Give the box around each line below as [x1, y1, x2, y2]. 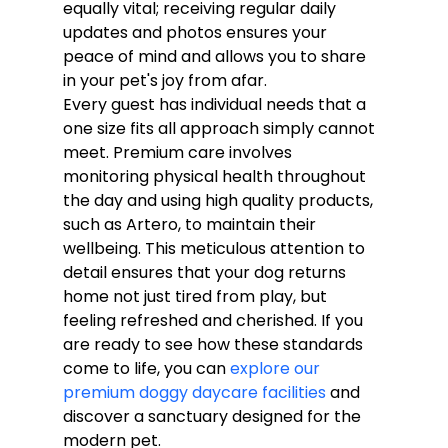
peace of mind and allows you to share [62, 44, 370, 68]
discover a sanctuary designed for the [62, 404, 365, 428]
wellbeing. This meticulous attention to [62, 236, 369, 260]
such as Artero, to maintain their [62, 212, 320, 236]
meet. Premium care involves [62, 140, 296, 164]
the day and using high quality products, [62, 188, 377, 212]
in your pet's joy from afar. [62, 68, 267, 92]
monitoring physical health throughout [62, 164, 370, 188]
